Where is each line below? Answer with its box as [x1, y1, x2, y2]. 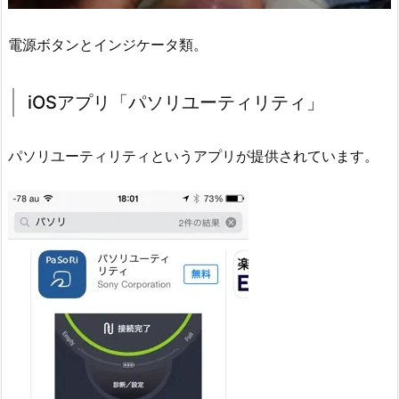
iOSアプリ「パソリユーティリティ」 [28, 91, 324, 113]
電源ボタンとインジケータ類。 [8, 35, 208, 53]
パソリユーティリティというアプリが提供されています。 [8, 146, 379, 165]
